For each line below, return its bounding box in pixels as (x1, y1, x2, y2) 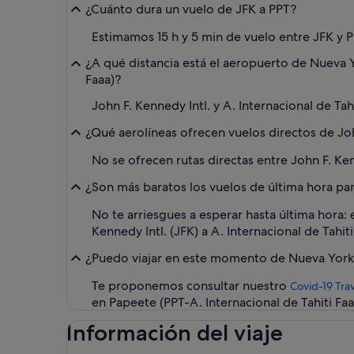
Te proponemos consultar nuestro (92, 277, 290, 294)
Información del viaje (66, 318, 283, 346)
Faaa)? (85, 70, 121, 88)
